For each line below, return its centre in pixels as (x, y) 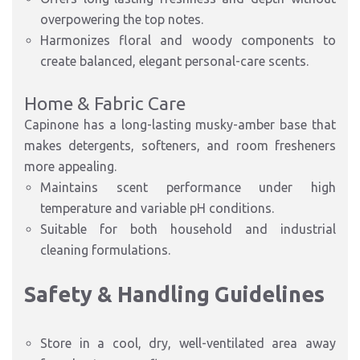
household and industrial (253, 229)
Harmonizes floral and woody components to (188, 40)
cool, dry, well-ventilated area (205, 343)
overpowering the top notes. (122, 19)
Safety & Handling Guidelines (174, 294)
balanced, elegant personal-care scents (193, 61)
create (60, 61)
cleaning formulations (104, 250)
